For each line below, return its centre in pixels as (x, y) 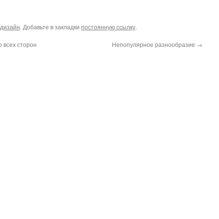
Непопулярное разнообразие (154, 44)
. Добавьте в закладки (51, 27)
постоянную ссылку (108, 27)
